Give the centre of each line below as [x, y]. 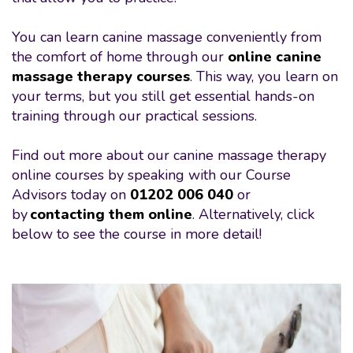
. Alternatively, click [253, 214]
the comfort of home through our [120, 57]
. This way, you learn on [264, 76]
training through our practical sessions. [134, 116]
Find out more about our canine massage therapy [169, 155]
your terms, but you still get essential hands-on [163, 96]
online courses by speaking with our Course [151, 175]
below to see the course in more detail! [140, 234]
